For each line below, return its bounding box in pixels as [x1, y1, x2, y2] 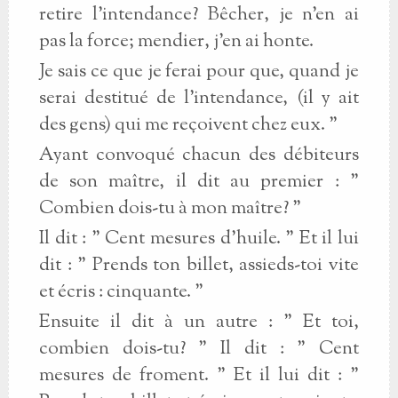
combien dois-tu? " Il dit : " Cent [38, 336, 359, 362]
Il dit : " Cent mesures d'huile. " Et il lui [38, 226, 359, 252]
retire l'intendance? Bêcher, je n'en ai [38, 2, 359, 28]
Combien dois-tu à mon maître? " [38, 195, 301, 222]
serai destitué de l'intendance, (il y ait [38, 85, 359, 112]
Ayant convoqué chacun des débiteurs [38, 142, 359, 169]
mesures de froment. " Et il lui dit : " [38, 362, 359, 389]
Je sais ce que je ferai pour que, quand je [38, 59, 359, 85]
